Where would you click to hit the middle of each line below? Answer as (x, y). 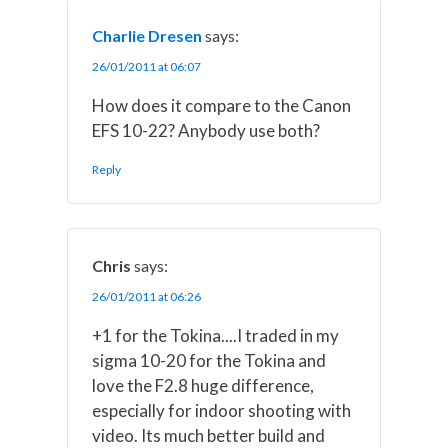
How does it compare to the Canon (222, 106)
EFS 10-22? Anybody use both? (206, 131)
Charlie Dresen (147, 36)
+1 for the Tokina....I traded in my (216, 336)
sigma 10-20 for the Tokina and (209, 361)
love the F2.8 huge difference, (203, 386)
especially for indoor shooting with (222, 411)
